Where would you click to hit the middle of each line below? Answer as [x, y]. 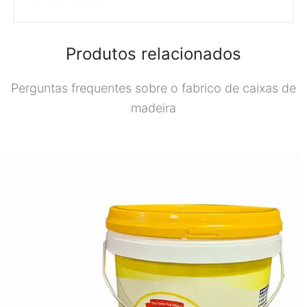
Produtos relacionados [153, 53]
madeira [153, 108]
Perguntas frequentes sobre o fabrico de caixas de [153, 88]
